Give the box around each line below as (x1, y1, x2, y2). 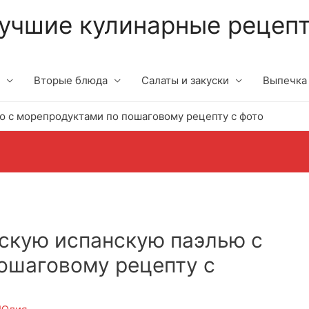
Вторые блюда (34, 74, 108, 87)
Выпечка (263, 74, 307, 87)
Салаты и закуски (141, 74, 229, 87)
